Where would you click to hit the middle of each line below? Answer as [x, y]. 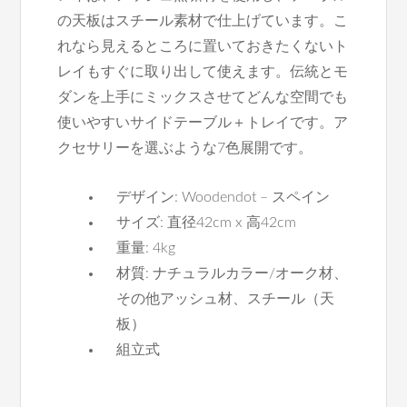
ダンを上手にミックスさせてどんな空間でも [203, 97]
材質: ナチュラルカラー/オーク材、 [233, 273]
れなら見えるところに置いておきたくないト [203, 46]
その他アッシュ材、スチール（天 [226, 299]
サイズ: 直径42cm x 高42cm [207, 223]
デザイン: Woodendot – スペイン [223, 197]
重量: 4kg [146, 248]
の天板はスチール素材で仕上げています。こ [203, 21]
